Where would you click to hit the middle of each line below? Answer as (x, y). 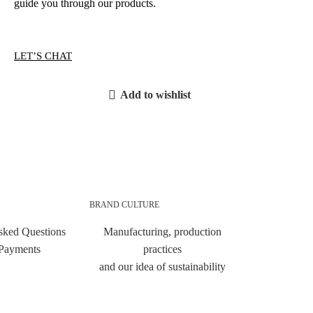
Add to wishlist (155, 95)
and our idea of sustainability (162, 267)
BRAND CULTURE (124, 205)
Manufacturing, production (162, 232)
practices (162, 249)
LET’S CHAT (43, 56)
